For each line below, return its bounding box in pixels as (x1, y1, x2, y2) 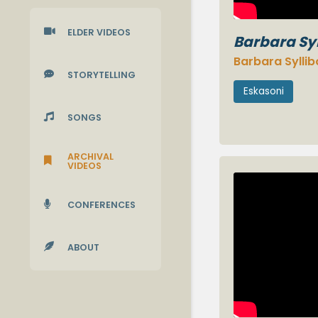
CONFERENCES (67, 199, 136, 212)
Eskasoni (243, 84, 284, 99)
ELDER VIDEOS (67, 26, 131, 39)
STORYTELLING (67, 69, 136, 82)
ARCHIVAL (67, 150, 114, 163)
